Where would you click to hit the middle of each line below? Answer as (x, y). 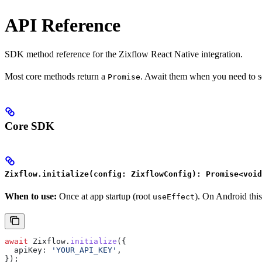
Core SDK (30, 126)
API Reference (63, 25)
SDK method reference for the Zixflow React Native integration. (124, 54)
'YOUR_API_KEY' (82, 250)
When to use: (31, 196)
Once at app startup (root (105, 196)
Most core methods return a (56, 76)
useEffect (174, 197)
